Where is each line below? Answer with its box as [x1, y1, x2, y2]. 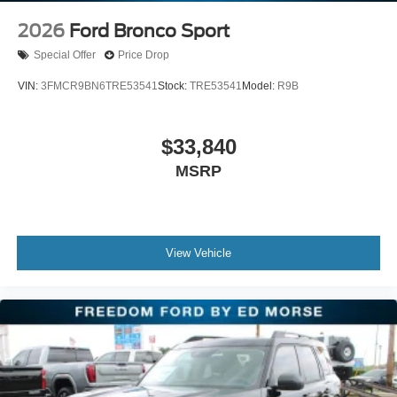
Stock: [158, 79, 190, 92]
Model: [242, 79, 277, 92]
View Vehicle [166, 245, 231, 260]
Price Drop [118, 49, 169, 62]
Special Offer [34, 49, 96, 62]
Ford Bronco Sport [69, 19, 230, 42]
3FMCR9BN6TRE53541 [41, 79, 158, 92]
